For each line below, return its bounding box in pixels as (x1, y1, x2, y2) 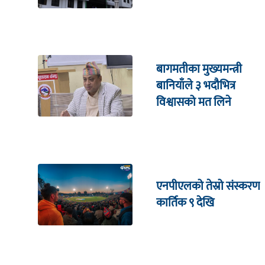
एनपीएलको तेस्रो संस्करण (156, 176, 260, 196)
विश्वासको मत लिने (156, 92, 231, 113)
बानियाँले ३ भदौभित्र (156, 76, 235, 96)
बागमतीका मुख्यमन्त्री (156, 59, 242, 80)
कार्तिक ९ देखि (156, 192, 214, 213)
